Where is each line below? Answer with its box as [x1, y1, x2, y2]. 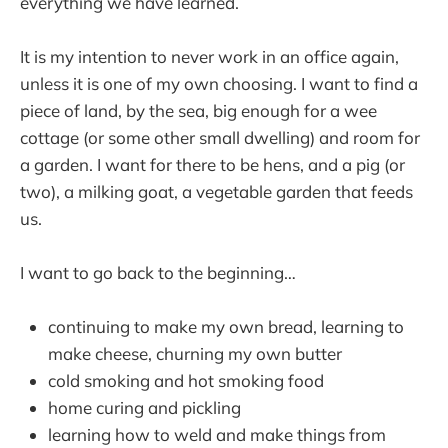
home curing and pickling [48, 397, 241, 419]
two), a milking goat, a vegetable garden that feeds [20, 180, 413, 202]
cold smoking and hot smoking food [48, 370, 324, 392]
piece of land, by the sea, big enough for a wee [20, 99, 377, 121]
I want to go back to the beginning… [20, 261, 296, 283]
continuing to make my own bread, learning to [48, 316, 404, 338]
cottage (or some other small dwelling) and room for [20, 126, 420, 148]
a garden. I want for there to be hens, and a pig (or [20, 153, 405, 175]
